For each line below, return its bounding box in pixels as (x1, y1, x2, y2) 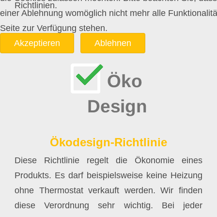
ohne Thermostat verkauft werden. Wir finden (15, 186, 202, 196)
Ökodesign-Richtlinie (50, 136, 167, 149)
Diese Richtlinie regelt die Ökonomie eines (15, 155, 202, 166)
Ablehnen (94, 38, 131, 48)
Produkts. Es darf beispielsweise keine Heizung (15, 170, 202, 181)
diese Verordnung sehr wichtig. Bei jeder (15, 201, 202, 211)
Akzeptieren (14, 38, 60, 48)
